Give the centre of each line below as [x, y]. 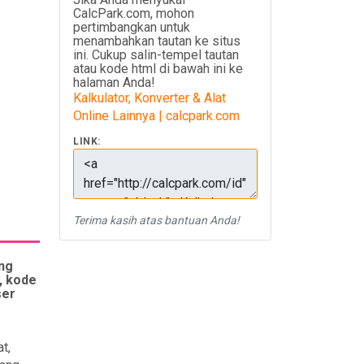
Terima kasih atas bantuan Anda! [156, 220]
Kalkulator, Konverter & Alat [149, 98]
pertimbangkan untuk [132, 27]
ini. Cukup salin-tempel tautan [156, 55]
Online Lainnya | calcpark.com [156, 116]
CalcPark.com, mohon [134, 13]
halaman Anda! [114, 82]
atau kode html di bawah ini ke [158, 69]
